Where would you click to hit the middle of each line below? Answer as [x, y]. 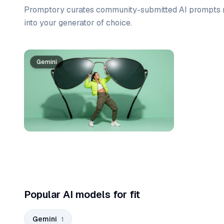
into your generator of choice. [78, 23]
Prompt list [44, 55]
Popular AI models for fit [82, 194]
